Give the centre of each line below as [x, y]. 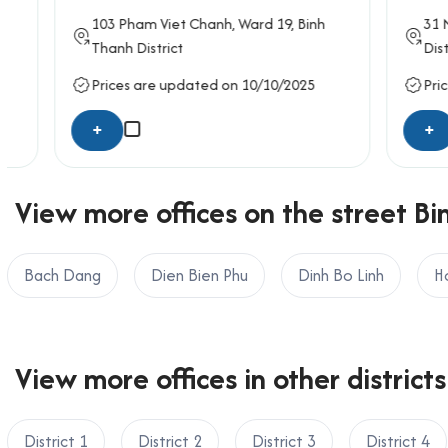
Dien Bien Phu [199, 274]
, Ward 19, [225, 23]
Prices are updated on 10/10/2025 [164, 85]
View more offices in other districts [230, 378]
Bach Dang [62, 274]
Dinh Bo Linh [341, 274]
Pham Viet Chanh [136, 23]
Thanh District [98, 47]
